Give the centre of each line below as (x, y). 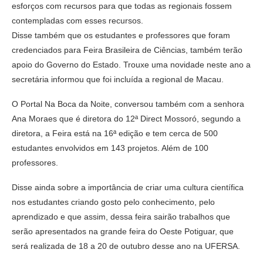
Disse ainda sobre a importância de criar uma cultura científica (128, 187)
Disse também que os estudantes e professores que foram (121, 35)
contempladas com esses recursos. (77, 20)
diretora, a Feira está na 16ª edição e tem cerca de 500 (115, 133)
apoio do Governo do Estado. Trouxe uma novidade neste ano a (131, 64)
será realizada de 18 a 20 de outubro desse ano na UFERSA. (126, 246)
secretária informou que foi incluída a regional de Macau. (118, 79)
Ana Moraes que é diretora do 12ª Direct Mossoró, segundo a (126, 118)
